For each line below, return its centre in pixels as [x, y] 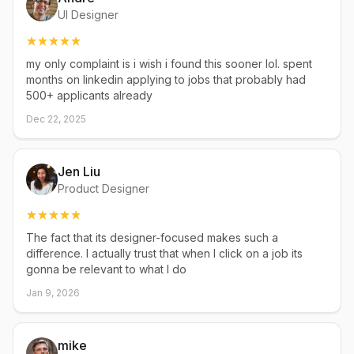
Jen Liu [79, 171]
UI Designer [88, 15]
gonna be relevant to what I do [106, 269]
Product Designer [104, 188]
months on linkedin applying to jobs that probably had [166, 79]
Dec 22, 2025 [56, 119]
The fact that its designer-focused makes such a [152, 237]
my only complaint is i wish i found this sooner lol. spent [169, 64]
